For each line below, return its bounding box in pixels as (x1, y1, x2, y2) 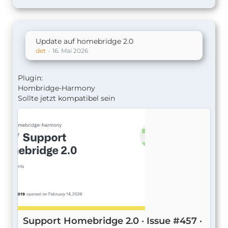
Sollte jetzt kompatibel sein (18, 94, 115, 103)
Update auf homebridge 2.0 (36, 37, 133, 46)
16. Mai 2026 (52, 47, 88, 54)
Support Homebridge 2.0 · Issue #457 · (23, 215, 202, 226)
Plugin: (18, 73, 43, 82)
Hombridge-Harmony (18, 83, 95, 93)
